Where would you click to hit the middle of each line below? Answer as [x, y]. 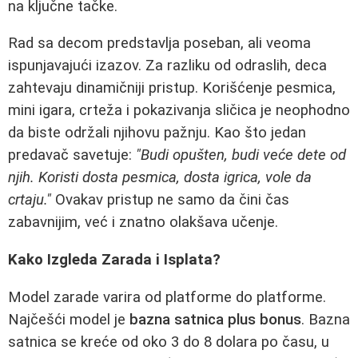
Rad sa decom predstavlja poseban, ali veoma [159, 44]
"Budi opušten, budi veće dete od [241, 155]
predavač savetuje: [72, 155]
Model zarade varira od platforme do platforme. [167, 297]
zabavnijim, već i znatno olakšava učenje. [143, 223]
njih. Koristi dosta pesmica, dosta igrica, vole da [160, 178]
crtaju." [30, 200]
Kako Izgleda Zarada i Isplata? [114, 259]
